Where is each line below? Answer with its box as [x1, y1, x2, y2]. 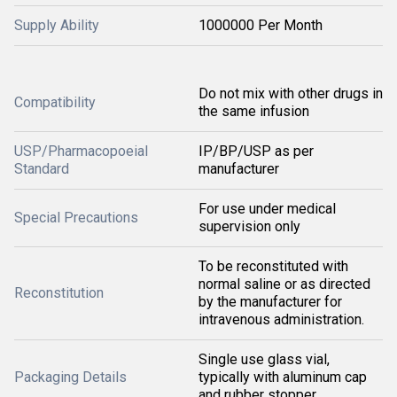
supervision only [198, 218, 300, 235]
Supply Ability [14, 17, 99, 34]
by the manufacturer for [198, 293, 342, 310]
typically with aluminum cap [198, 369, 367, 385]
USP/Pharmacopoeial [14, 143, 148, 160]
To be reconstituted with [198, 258, 348, 275]
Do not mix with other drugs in [198, 85, 383, 102]
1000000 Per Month [198, 17, 323, 34]
